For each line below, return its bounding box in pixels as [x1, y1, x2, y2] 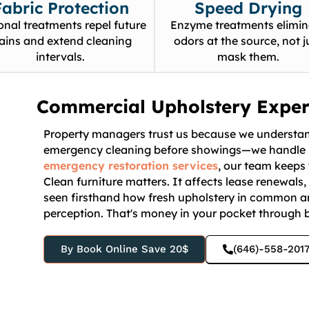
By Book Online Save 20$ [61, 243, 189, 256]
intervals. [36, 50, 86, 64]
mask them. [217, 50, 279, 64]
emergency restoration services [43, 159, 219, 173]
